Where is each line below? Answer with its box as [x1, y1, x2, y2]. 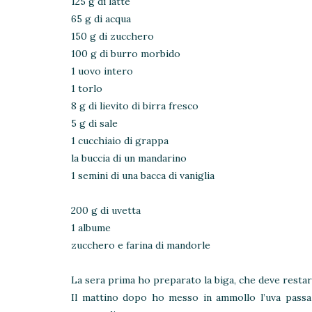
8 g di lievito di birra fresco [71, 99, 198, 112]
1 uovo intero [71, 64, 133, 77]
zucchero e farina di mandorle [71, 238, 210, 251]
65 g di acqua [71, 12, 131, 25]
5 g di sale [71, 116, 118, 130]
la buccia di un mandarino [71, 151, 187, 164]
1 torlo [71, 81, 102, 95]
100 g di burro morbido [71, 47, 180, 60]
